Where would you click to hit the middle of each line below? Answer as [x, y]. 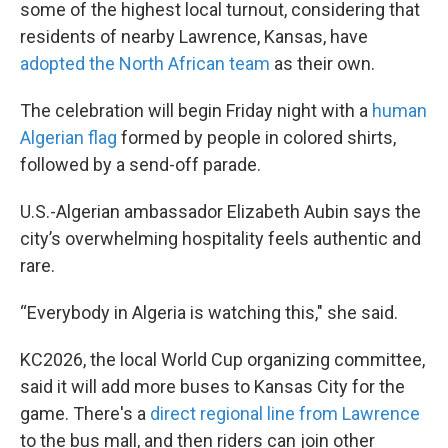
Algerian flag [68, 137]
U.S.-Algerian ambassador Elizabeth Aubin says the [220, 211]
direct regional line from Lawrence [285, 413]
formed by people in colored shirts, [256, 137]
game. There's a [85, 413]
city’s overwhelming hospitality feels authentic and [220, 238]
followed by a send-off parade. [140, 164]
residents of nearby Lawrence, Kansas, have [194, 36]
